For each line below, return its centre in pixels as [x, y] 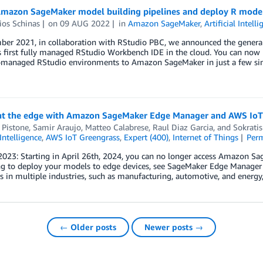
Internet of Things [205, 137]
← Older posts [88, 227]
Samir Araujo [57, 127]
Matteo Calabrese [117, 127]
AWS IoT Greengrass [82, 137]
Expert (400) [146, 137]
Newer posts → [174, 227]
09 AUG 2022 [85, 23]
